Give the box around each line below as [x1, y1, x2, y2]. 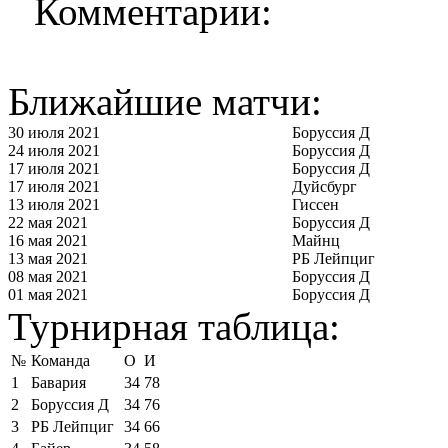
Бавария [31, 373, 86, 391]
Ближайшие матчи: [8, 79, 322, 123]
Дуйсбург [292, 177, 357, 195]
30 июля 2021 [8, 123, 100, 141]
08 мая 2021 [8, 267, 88, 285]
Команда [31, 351, 90, 369]
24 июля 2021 [8, 141, 100, 159]
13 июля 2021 [8, 195, 100, 213]
